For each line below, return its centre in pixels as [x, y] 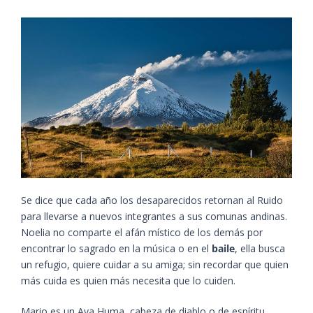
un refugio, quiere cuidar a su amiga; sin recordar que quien [155, 265]
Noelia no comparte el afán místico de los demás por [142, 233]
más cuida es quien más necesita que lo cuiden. [130, 281]
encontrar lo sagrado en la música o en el [116, 249]
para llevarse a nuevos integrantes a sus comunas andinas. [154, 217]
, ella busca [260, 249]
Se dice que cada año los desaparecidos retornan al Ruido [152, 201]
